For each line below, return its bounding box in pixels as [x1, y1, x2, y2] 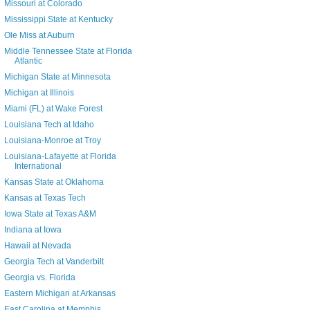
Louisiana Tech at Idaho [3, 120, 94, 130]
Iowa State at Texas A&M [3, 209, 96, 219]
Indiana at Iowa [3, 225, 62, 235]
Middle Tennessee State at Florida [3, 46, 132, 57]
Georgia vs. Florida [3, 273, 75, 283]
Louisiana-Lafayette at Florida [3, 152, 116, 162]
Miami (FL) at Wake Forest [3, 104, 102, 114]
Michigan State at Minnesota [3, 72, 111, 82]
